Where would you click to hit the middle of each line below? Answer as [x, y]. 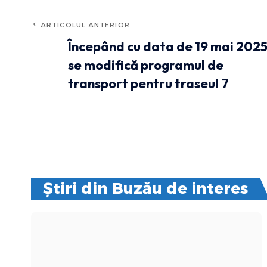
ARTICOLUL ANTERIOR [85, 25]
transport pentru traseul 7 [148, 84]
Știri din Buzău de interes [145, 188]
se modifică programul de [146, 65]
